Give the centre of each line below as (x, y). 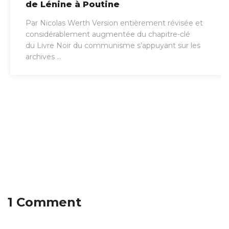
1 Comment (44, 202)
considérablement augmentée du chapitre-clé (108, 35)
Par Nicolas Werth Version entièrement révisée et (114, 23)
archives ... (43, 57)
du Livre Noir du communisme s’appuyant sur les (113, 46)
